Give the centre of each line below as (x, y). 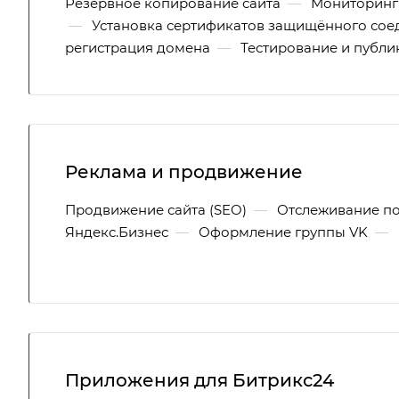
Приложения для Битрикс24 (199, 380)
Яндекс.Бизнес (117, 232)
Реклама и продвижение (184, 172)
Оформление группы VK (283, 232)
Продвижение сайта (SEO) (156, 210)
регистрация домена (138, 48)
